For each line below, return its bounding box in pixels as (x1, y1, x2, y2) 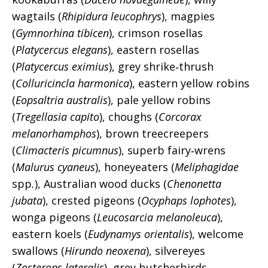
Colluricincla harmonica (16, 76, 129, 90)
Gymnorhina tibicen (16, 26, 109, 40)
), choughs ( (99, 109, 159, 124)
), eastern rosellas (108, 42, 199, 57)
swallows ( (12, 243, 65, 258)
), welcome (189, 227, 243, 241)
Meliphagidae (175, 160, 239, 174)
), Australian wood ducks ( (35, 176, 167, 191)
